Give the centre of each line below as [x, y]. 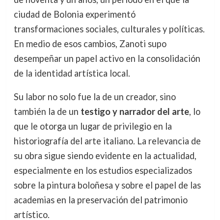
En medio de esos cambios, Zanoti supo [90, 43]
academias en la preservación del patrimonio [100, 200]
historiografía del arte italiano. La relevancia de [107, 141]
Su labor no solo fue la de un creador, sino [95, 96]
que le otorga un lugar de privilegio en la [93, 126]
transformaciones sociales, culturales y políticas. [109, 29]
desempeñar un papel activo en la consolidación [107, 58]
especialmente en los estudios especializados [103, 170]
